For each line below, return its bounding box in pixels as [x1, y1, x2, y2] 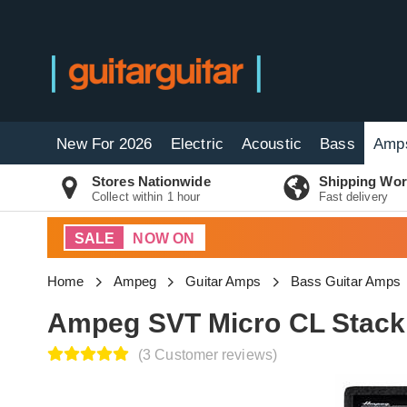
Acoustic [242, 135, 302, 153]
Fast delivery [318, 190, 388, 203]
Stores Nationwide [92, 174, 211, 189]
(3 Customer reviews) [138, 347, 277, 362]
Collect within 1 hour [92, 190, 201, 203]
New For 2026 [56, 135, 153, 153]
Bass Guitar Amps [290, 273, 402, 289]
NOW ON [133, 231, 195, 246]
